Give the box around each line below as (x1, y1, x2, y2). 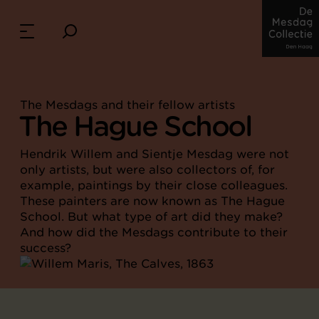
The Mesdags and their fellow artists (20, 98, 235, 112)
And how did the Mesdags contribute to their (20, 225, 288, 239)
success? (20, 241, 71, 255)
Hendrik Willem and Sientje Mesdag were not (20, 147, 289, 161)
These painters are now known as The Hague (20, 194, 285, 208)
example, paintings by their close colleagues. (20, 178, 288, 192)
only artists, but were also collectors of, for (20, 162, 275, 177)
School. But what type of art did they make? (20, 209, 283, 224)
